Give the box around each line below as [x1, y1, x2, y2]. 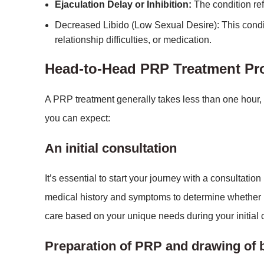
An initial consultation [45, 141, 177, 156]
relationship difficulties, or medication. [55, 35, 212, 45]
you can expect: [45, 113, 110, 123]
